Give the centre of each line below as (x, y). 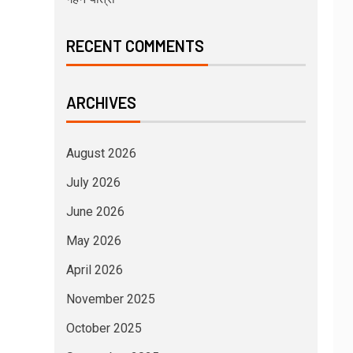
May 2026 (93, 240)
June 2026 (95, 211)
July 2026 (93, 182)
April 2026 (94, 269)
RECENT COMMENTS (135, 45)
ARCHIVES (101, 102)
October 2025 (104, 328)
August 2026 (101, 153)
